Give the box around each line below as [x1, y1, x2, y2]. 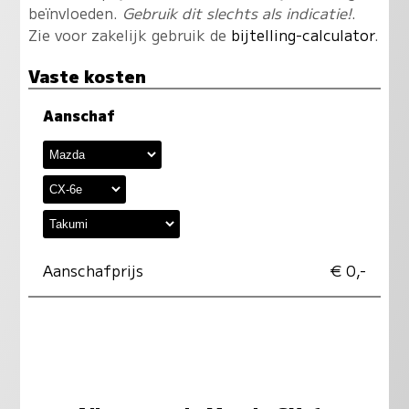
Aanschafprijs [42, 258, 143, 281]
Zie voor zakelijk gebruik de [27, 23, 231, 46]
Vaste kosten [27, 62, 146, 88]
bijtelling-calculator [230, 23, 374, 46]
